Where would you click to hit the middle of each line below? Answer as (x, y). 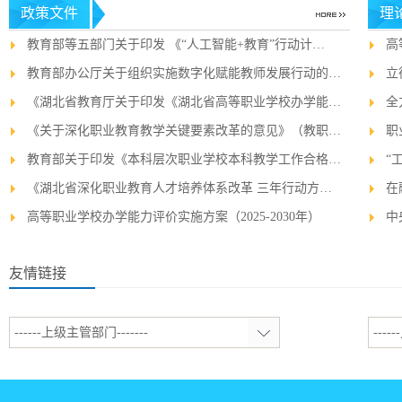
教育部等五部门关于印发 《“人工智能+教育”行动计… (176, 44)
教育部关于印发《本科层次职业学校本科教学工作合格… (184, 159)
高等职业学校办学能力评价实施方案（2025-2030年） (174, 217)
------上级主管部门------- (81, 332)
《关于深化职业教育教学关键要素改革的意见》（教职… (184, 131)
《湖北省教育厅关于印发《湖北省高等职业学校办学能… (184, 102)
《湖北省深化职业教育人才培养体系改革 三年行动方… (179, 188)
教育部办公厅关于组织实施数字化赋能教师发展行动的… (184, 73)
